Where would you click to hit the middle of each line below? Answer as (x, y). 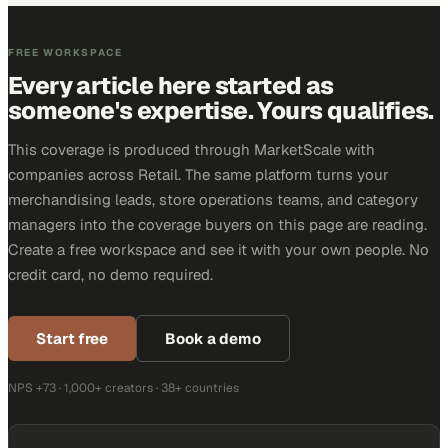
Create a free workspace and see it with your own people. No (218, 249)
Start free (72, 338)
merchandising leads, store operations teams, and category (213, 199)
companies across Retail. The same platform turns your (198, 174)
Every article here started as (171, 85)
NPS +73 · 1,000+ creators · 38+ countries (123, 388)
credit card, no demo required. (110, 274)
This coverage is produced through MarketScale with (191, 149)
